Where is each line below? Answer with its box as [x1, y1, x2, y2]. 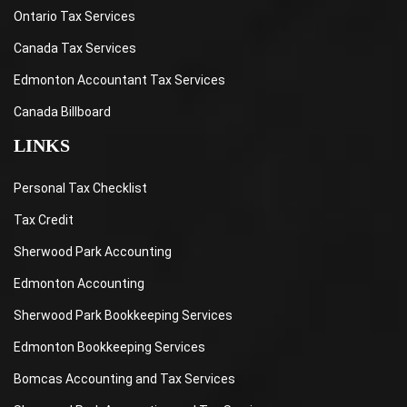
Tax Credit [14, 213, 74, 228]
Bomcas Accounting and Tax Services [14, 372, 235, 387]
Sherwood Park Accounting [14, 244, 172, 260]
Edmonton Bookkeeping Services [14, 340, 205, 355]
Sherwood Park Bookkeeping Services [14, 308, 233, 323]
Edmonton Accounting [14, 276, 144, 292]
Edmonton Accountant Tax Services [14, 73, 225, 88]
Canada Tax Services [14, 41, 136, 56]
